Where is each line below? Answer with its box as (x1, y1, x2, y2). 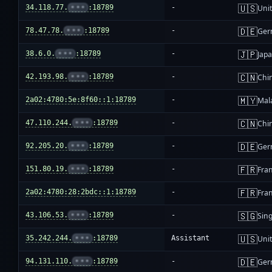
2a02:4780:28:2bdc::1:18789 (25, 188, 137, 197)
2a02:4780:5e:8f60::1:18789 (25, 95, 137, 104)
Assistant (171, 234, 210, 243)
